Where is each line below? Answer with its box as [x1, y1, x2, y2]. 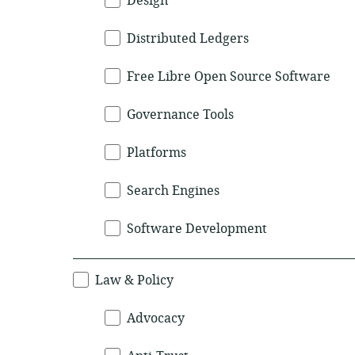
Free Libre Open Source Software [127, 67, 330, 86]
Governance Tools [127, 105, 234, 124]
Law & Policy [95, 271, 174, 290]
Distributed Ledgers [127, 29, 249, 48]
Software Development [127, 219, 267, 239]
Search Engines [127, 181, 219, 200]
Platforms [127, 143, 186, 162]
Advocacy [127, 309, 185, 328]
